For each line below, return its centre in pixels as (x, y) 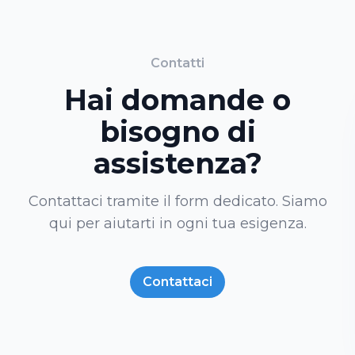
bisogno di (177, 132)
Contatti (177, 63)
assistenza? (177, 164)
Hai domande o (177, 100)
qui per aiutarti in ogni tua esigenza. (177, 224)
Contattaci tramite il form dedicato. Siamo (177, 202)
